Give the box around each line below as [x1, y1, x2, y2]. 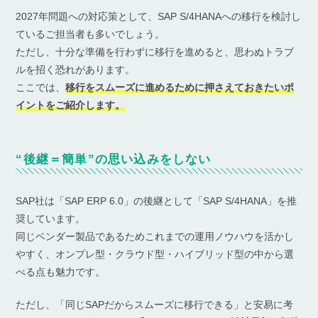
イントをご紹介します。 [16, 99, 126, 111]
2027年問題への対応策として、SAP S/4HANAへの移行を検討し [16, 10, 302, 22]
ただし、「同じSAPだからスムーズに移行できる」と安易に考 [16, 298, 294, 310]
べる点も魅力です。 [16, 265, 106, 278]
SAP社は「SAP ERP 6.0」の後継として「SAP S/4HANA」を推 [16, 194, 297, 207]
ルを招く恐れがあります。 [16, 63, 136, 75]
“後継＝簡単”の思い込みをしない [16, 152, 212, 166]
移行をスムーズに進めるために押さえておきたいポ [65, 81, 295, 93]
